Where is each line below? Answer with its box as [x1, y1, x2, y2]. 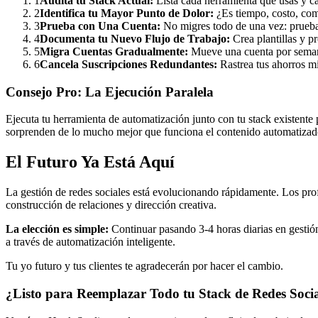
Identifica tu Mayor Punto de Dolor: [40, 6, 214, 19]
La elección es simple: [6, 223, 109, 236]
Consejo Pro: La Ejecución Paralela [6, 84, 214, 99]
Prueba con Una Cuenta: [40, 19, 160, 32]
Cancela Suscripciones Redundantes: [40, 57, 217, 70]
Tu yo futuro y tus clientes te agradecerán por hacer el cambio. [6, 260, 283, 273]
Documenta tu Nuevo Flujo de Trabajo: [40, 32, 230, 45]
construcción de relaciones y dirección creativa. [6, 199, 216, 212]
